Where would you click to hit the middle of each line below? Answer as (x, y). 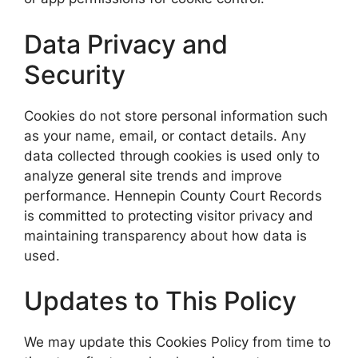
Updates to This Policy (160, 301)
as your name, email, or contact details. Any (165, 135)
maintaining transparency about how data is (165, 235)
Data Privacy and (126, 44)
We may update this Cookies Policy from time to (177, 342)
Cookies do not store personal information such (176, 115)
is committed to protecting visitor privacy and (169, 215)
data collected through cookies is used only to (172, 155)
